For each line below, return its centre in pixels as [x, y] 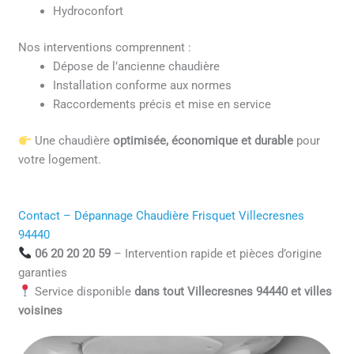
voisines [41, 310]
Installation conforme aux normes [143, 86]
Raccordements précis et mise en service [162, 105]
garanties [43, 272]
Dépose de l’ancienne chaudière [137, 67]
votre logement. [60, 160]
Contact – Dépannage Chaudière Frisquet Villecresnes [162, 215]
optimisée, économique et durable [203, 141]
